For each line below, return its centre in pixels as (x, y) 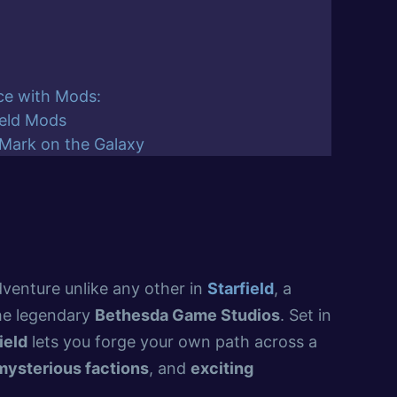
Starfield (241, 289)
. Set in (306, 315)
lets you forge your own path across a (172, 342)
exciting (222, 369)
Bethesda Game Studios (187, 315)
